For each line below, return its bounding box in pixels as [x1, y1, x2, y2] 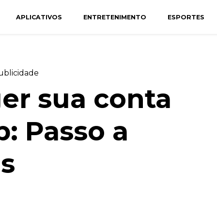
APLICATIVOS [15, 13, 62, 21]
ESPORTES [167, 13, 204, 21]
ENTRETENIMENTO [83, 13, 146, 21]
